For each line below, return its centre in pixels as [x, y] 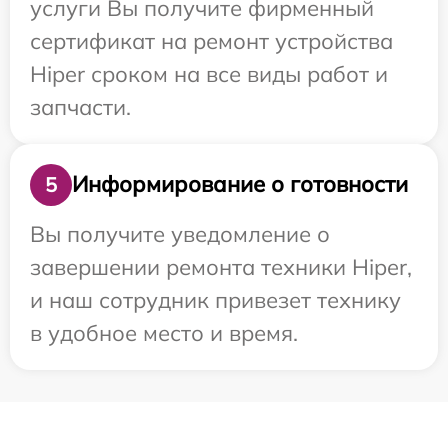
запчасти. [80, 106]
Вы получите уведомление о [180, 233]
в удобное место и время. [164, 332]
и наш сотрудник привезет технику [215, 299]
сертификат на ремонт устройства [211, 40]
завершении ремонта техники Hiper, [221, 266]
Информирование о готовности [240, 184]
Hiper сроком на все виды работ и [209, 73]
